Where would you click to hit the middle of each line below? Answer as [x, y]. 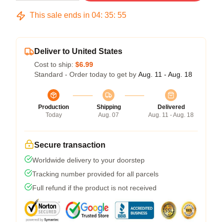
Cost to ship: [55, 64]
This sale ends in [60, 15]
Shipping [109, 107]
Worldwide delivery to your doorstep [88, 160]
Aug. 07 [109, 115]
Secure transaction [70, 145]
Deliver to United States [78, 51]
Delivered [171, 107]
